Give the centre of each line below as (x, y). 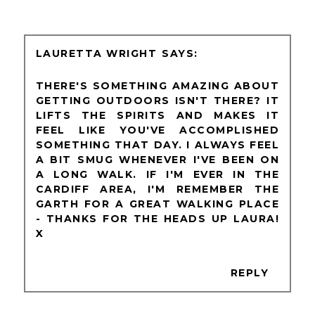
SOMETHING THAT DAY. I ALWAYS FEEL (157, 144)
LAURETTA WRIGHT (96, 53)
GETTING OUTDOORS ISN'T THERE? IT (157, 100)
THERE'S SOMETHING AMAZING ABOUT (157, 85)
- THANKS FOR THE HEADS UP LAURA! (157, 218)
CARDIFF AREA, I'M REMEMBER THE (157, 189)
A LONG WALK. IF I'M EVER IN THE (157, 174)
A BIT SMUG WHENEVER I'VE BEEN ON (157, 159)
